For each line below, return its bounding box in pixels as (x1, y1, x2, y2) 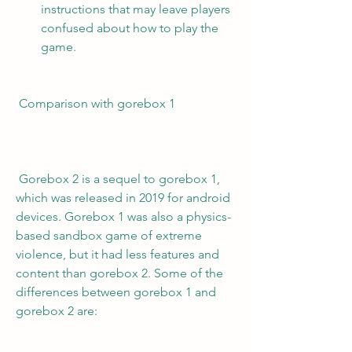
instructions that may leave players (41, 2, 230, 16)
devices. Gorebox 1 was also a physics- (16, 209, 231, 224)
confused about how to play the (41, 20, 218, 35)
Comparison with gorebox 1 (19, 96, 175, 111)
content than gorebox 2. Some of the (16, 266, 223, 280)
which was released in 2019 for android (16, 190, 230, 205)
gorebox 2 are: (16, 303, 97, 318)
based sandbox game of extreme (16, 228, 202, 243)
